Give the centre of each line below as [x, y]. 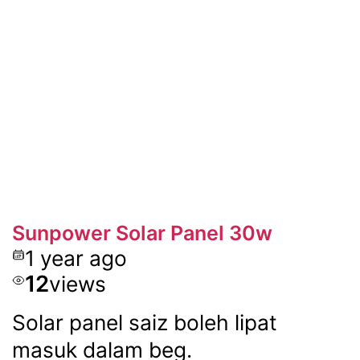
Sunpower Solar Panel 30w [142, 233]
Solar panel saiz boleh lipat [144, 322]
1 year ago [76, 258]
